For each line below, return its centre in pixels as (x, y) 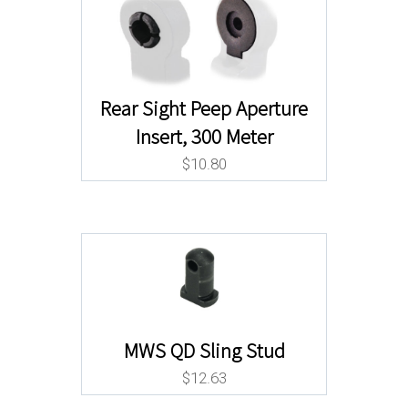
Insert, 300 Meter (204, 136)
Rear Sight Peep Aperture (204, 108)
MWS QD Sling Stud (204, 350)
